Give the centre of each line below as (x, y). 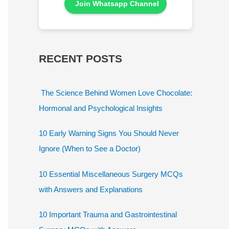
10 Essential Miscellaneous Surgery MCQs (111, 174)
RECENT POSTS (81, 59)
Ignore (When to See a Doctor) (90, 149)
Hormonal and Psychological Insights (101, 108)
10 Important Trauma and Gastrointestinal (108, 215)
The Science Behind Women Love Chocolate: (116, 93)
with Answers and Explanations (91, 189)
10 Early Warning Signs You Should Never (109, 133)
